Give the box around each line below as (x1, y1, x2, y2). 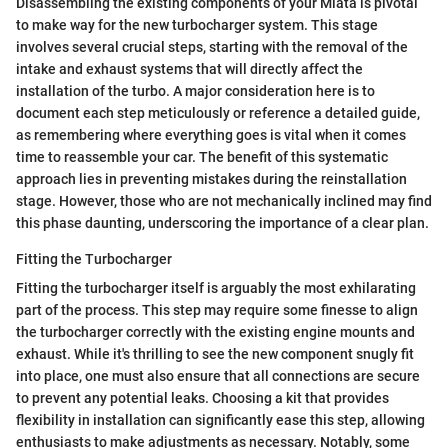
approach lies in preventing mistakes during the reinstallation (16, 170, 407, 187)
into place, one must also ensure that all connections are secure (16, 367, 420, 384)
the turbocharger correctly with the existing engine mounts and (16, 323, 415, 340)
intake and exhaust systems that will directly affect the (16, 60, 363, 77)
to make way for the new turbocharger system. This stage (16, 16, 378, 33)
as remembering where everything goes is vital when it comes (16, 126, 406, 143)
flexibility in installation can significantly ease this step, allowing (16, 411, 425, 428)
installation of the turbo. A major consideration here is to (16, 82, 375, 99)
